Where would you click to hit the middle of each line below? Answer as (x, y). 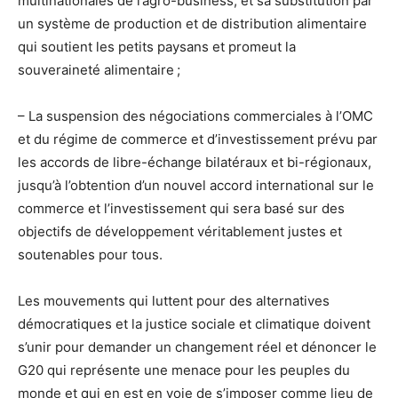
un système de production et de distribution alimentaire (192, 24)
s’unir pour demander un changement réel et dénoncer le (197, 347)
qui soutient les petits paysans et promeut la (157, 47)
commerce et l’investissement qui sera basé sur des (181, 209)
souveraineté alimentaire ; (99, 70)
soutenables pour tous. (90, 255)
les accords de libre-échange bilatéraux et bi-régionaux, (195, 163)
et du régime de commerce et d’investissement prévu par (198, 139)
